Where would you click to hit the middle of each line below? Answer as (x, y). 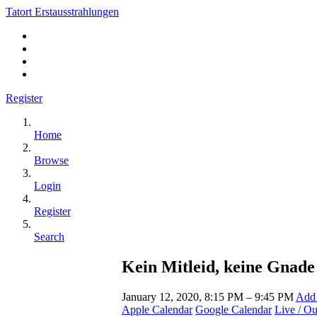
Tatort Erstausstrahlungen (62, 12)
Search (49, 237)
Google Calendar (234, 309)
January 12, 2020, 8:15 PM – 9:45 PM (209, 296)
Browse (51, 160)
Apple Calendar (157, 309)
